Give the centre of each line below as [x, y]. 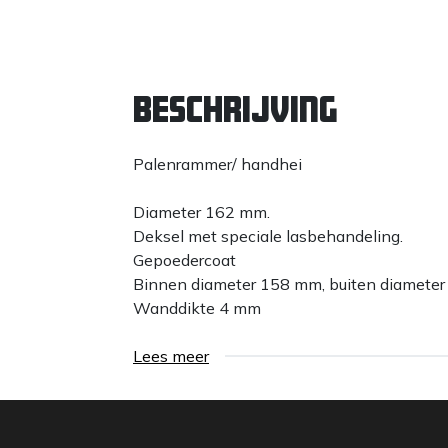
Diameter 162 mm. [201, 211]
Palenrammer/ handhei [217, 163]
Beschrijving [235, 108]
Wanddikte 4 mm [197, 307]
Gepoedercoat [184, 259]
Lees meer [171, 355]
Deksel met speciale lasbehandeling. [268, 235]
